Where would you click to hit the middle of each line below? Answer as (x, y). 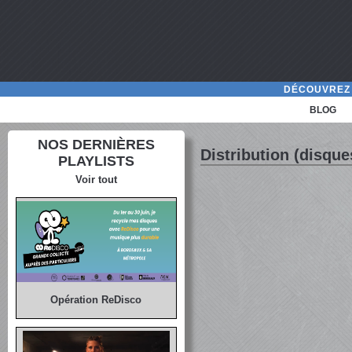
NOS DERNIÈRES (96, 145)
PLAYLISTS (96, 161)
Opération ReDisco (96, 300)
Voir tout (96, 180)
